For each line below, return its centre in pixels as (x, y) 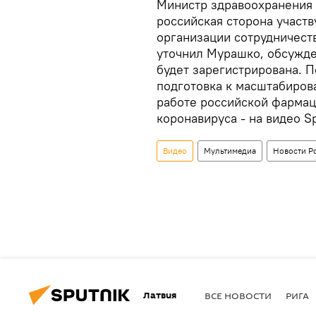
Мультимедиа (230, 151)
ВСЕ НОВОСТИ (238, 295)
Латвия (160, 295)
